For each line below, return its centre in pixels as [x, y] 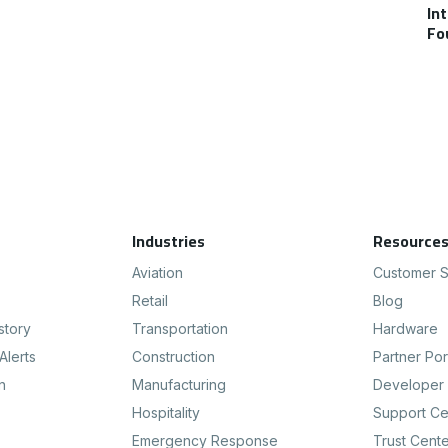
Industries [168, 241]
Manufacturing [178, 385]
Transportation [179, 329]
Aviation [157, 273]
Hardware [406, 329]
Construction [173, 357]
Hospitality [165, 413]
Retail [149, 301]
